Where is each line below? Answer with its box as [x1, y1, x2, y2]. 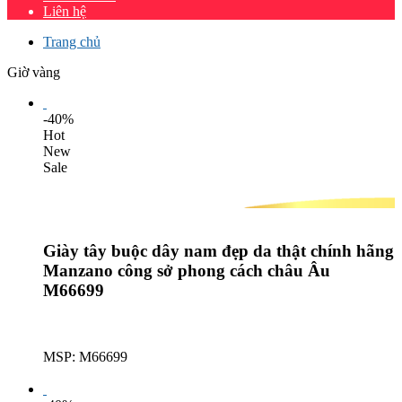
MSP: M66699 [43, 349, 127, 365]
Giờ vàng [7, 65, 60, 80]
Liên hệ [43, 4, 86, 19]
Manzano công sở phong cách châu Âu [43, 260, 330, 280]
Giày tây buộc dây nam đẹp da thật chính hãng [43, 240, 394, 260]
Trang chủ [43, 34, 100, 49]
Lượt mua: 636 [43, 365, 127, 381]
